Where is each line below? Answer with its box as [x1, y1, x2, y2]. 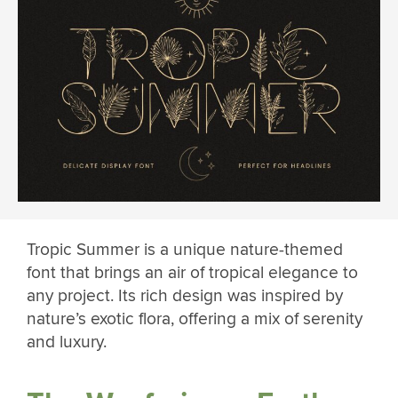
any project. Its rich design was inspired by [27, 284, 343, 306]
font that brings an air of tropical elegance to [27, 261, 358, 283]
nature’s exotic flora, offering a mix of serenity [27, 307, 362, 330]
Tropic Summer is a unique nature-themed [27, 238, 343, 260]
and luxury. [27, 330, 111, 353]
